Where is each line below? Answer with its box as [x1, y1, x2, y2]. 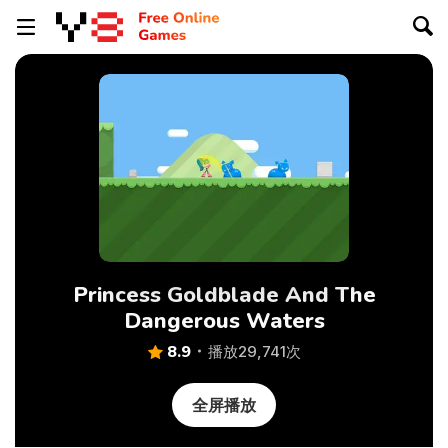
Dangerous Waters [123, 306, 325, 336]
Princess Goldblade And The [72, 280, 376, 310]
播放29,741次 [207, 342, 301, 361]
